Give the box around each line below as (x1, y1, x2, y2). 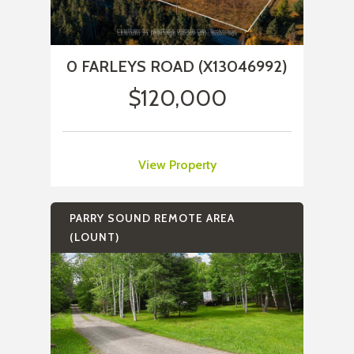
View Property (137, 157, 217, 173)
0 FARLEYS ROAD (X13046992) (66, 57, 288, 77)
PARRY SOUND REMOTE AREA (70, 211, 235, 226)
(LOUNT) (70, 230, 119, 245)
